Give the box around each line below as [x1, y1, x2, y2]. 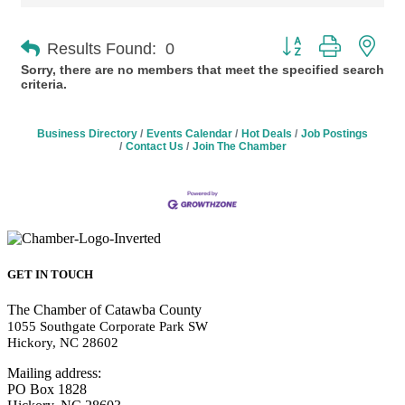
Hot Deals [241, 127, 292, 140]
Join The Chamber [192, 140, 287, 153]
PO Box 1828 [7, 381, 87, 397]
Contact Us [125, 140, 184, 153]
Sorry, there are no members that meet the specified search [21, 62, 384, 77]
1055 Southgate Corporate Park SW [7, 318, 208, 334]
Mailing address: [7, 364, 101, 381]
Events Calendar [146, 127, 232, 140]
